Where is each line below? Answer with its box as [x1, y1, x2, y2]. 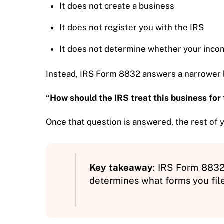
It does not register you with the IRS [59, 22, 204, 33]
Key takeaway [89, 162, 153, 173]
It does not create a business [59, 1, 175, 11]
